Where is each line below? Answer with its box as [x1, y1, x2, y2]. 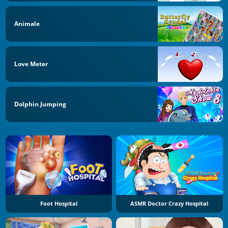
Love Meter [14, 59, 48, 68]
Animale [14, 19, 40, 28]
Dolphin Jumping [14, 99, 66, 108]
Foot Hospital [40, 200, 77, 208]
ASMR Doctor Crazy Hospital [130, 200, 209, 208]
